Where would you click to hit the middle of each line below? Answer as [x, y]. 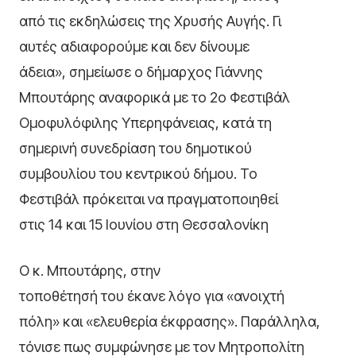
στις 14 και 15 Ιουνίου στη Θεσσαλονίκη [144, 225]
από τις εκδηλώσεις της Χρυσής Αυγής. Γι [150, 21]
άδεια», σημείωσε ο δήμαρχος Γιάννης [141, 72]
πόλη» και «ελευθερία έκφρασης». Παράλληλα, [170, 322]
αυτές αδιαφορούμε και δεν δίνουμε [134, 47]
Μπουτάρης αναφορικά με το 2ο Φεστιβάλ [155, 98]
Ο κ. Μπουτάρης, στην [90, 271]
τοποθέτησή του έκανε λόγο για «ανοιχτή [152, 296]
